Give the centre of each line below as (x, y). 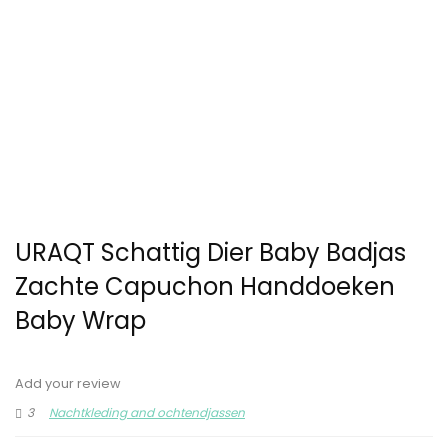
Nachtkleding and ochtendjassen (147, 412)
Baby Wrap (80, 320)
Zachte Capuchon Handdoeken (205, 286)
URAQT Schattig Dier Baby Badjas (210, 252)
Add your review (68, 383)
